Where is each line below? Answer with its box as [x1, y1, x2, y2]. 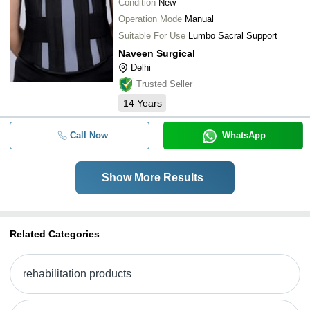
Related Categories [10, 228, 100, 239]
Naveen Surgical [118, 48, 195, 59]
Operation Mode [118, 14, 182, 24]
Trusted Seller [136, 79, 192, 89]
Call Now [69, 130, 108, 140]
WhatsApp [221, 130, 266, 140]
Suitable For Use [118, 30, 185, 41]
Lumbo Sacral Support [188, 30, 277, 41]
